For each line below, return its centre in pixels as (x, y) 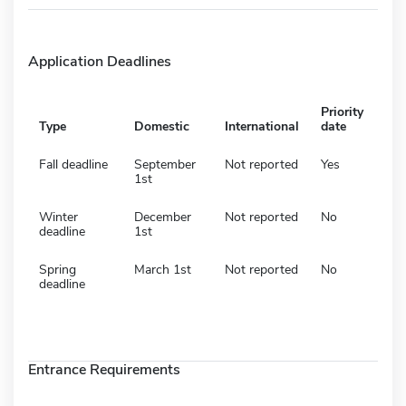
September (165, 164)
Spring (58, 269)
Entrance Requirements (104, 369)
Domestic (162, 126)
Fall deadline (73, 164)
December (163, 217)
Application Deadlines (100, 61)
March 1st (163, 269)
